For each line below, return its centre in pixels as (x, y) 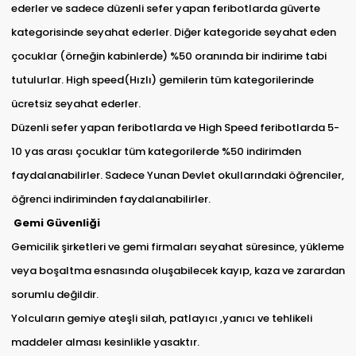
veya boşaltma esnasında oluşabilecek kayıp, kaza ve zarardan (178, 271)
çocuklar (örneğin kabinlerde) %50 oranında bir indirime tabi (168, 56)
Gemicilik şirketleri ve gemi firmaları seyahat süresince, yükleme (177, 247)
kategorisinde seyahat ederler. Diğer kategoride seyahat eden (173, 33)
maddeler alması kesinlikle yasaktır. (106, 342)
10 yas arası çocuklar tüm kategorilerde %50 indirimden (156, 152)
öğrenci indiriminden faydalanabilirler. (110, 199)
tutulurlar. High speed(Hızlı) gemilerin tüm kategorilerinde (162, 80)
